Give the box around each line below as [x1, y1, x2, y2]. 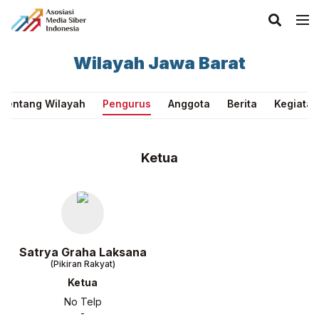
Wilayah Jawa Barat [73, 53, 246, 73]
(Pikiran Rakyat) [50, 258, 115, 269]
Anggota [168, 98, 210, 110]
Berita [227, 98, 257, 110]
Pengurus [103, 98, 151, 110]
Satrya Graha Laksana [19, 245, 147, 259]
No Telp [63, 296, 102, 308]
